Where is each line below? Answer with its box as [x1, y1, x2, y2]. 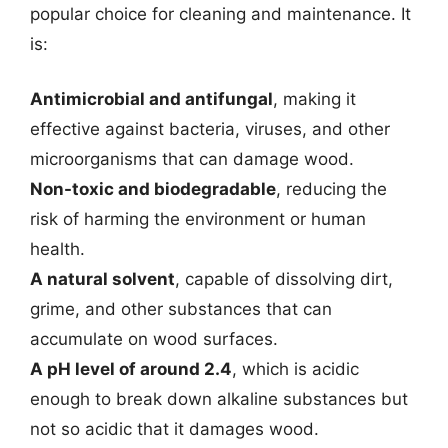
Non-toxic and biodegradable [30, 179, 276, 199]
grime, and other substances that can [30, 299, 332, 319]
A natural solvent [30, 269, 175, 289]
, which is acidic [232, 359, 359, 379]
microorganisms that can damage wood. [30, 149, 354, 169]
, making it [273, 89, 356, 109]
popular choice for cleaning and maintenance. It [30, 3, 411, 24]
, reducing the [276, 179, 387, 199]
